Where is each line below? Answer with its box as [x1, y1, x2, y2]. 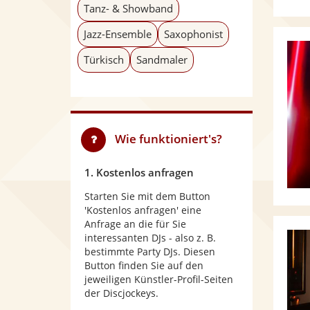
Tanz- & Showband [84, 1, 173, 15]
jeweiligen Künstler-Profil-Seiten [84, 273, 233, 286]
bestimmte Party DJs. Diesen [84, 245, 215, 258]
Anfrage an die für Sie [84, 217, 186, 230]
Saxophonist [164, 27, 223, 41]
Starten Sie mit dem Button [84, 190, 210, 203]
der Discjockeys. [84, 286, 158, 300]
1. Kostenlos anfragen [84, 165, 194, 179]
